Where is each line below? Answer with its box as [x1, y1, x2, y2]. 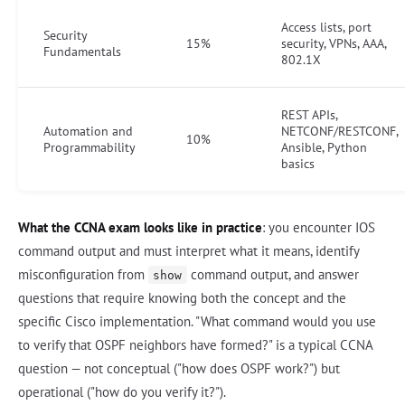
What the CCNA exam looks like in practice [18, 218, 262, 236]
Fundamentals [43, 42, 121, 60]
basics [281, 155, 315, 172]
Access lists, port [281, 18, 372, 35]
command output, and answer [186, 265, 359, 283]
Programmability [43, 138, 136, 155]
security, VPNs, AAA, [281, 34, 387, 52]
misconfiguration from [18, 265, 148, 283]
